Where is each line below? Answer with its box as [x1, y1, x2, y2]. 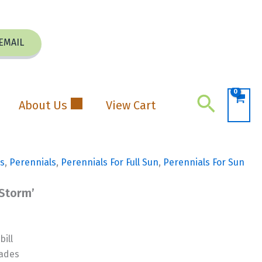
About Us [18, 98, 67, 112]
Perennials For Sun [163, 157, 245, 168]
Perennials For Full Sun [61, 157, 159, 168]
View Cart [105, 98, 156, 112]
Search [195, 91, 258, 116]
